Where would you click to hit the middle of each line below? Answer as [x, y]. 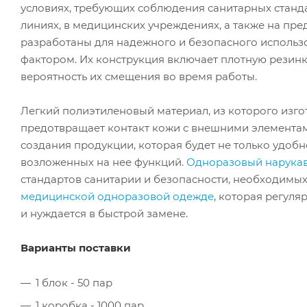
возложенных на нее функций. [103, 162]
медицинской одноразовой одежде [117, 196]
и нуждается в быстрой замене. [104, 213]
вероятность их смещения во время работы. [139, 76]
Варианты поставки [76, 247]
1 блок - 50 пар [74, 282]
